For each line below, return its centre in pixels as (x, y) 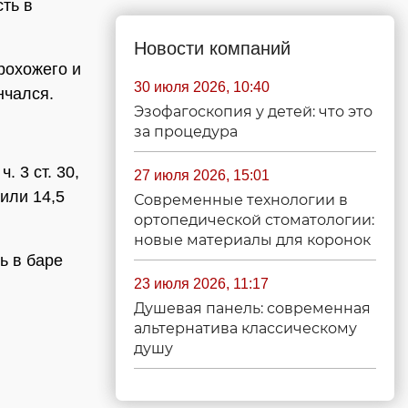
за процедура (186, 132)
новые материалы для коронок (252, 240)
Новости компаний (212, 48)
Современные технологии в (241, 200)
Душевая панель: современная (252, 308)
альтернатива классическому (245, 328)
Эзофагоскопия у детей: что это (253, 112)
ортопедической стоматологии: (254, 220)
